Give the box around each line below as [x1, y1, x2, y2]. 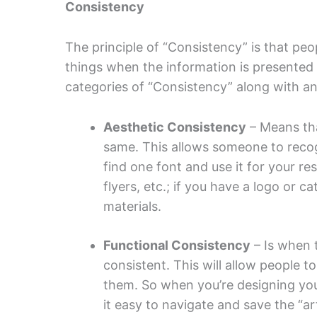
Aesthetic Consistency [103, 119, 246, 134]
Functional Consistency [103, 237, 250, 253]
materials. [103, 198, 161, 214]
